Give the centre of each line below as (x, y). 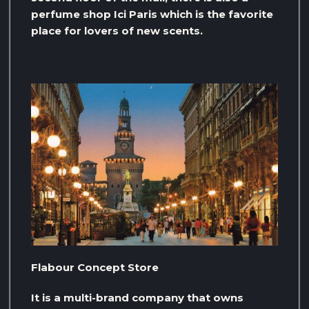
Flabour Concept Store (95, 268)
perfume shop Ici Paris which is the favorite (152, 14)
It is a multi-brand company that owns (137, 298)
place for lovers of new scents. (117, 30)
